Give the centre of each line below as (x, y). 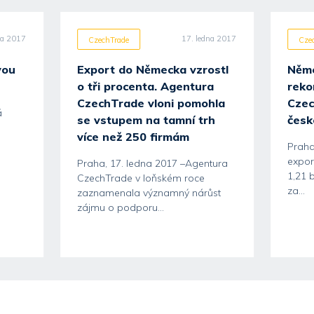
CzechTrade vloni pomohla (151, 103)
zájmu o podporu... (120, 207)
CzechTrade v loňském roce (141, 178)
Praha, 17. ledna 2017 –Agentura (152, 163)
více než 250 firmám (133, 137)
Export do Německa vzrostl (152, 69)
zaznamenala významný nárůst (149, 193)
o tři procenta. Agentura (145, 86)
